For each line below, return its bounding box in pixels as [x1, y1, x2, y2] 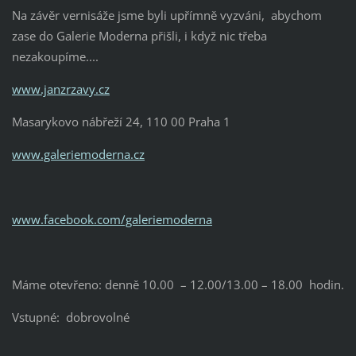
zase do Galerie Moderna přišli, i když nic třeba [11, 27, 267, 44]
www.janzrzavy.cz [11, 80, 110, 97]
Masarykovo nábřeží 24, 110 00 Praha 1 [11, 113, 230, 130]
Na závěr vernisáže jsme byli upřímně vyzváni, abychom [11, 6, 322, 23]
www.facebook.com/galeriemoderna [11, 211, 212, 227]
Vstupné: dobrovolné [11, 308, 130, 325]
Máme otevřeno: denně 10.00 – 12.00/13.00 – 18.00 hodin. [11, 276, 344, 292]
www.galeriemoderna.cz [11, 145, 145, 162]
